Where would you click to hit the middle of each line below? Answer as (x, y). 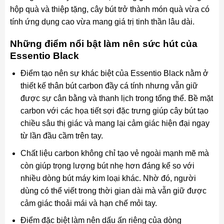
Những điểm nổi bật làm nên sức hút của (103, 44)
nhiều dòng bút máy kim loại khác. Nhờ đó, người (108, 178)
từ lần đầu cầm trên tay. (61, 136)
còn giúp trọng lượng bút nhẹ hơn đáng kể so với (107, 165)
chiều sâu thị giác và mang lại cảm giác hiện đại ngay (115, 123)
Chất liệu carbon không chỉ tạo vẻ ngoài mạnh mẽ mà (114, 153)
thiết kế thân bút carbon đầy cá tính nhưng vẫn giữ (109, 86)
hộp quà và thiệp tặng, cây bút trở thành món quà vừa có (109, 9)
